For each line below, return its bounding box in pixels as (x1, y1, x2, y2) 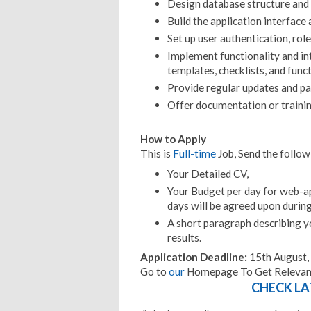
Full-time (173, 147, 216, 160)
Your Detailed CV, (167, 167, 249, 180)
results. (167, 230, 201, 244)
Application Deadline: (140, 251, 247, 264)
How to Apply (140, 133, 206, 146)
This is (140, 147, 173, 160)
